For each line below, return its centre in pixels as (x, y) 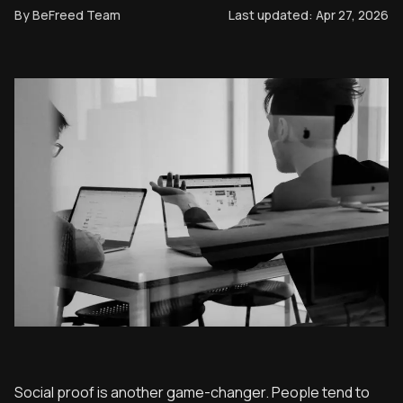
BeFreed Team (76, 15)
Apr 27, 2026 (352, 15)
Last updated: (272, 15)
